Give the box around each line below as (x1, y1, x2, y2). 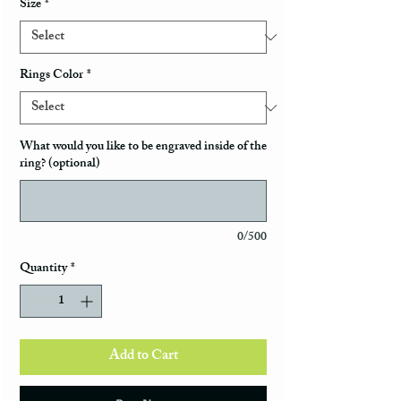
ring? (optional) (20, 153, 100, 176)
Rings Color (20, 64, 83, 88)
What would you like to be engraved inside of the (20, 136, 267, 159)
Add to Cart (108, 344, 178, 371)
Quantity (20, 258, 67, 281)
